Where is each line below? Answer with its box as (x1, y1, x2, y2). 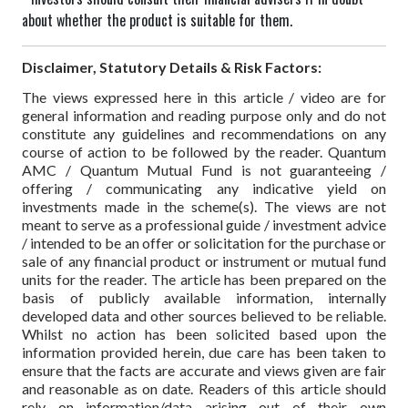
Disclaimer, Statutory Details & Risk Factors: (22, 57, 321, 76)
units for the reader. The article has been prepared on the (22, 270, 386, 288)
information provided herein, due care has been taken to (22, 342, 386, 361)
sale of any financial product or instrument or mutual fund (22, 251, 386, 270)
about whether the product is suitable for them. (22, 9, 292, 32)
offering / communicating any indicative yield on (22, 178, 386, 197)
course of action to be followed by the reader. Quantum (22, 142, 386, 160)
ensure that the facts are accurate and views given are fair (22, 361, 386, 379)
